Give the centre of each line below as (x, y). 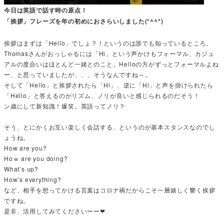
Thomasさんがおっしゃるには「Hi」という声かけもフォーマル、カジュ (109, 53)
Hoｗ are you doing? (36, 158)
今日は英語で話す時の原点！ (46, 10)
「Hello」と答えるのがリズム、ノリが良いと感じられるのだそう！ (102, 95)
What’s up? (21, 169)
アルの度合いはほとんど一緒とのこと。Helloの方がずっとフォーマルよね (111, 63)
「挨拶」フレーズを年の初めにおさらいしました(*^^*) (84, 21)
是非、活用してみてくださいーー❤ (55, 211)
